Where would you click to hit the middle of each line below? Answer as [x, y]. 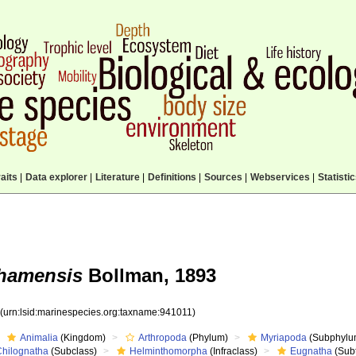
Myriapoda [284, 338]
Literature [117, 177]
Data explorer [56, 177]
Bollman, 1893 [149, 275]
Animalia [39, 338]
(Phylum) [208, 338]
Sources [223, 177]
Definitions [172, 177]
